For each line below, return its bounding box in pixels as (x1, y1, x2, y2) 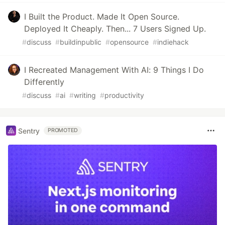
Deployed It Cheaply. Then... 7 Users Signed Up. (24, 24, 206, 34)
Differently (24, 77, 64, 87)
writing (74, 91, 96, 100)
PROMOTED (48, 127, 78, 134)
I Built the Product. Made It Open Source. (24, 12, 179, 22)
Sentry (18, 126, 40, 135)
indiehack (157, 38, 189, 47)
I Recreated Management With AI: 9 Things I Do (24, 65, 204, 75)
